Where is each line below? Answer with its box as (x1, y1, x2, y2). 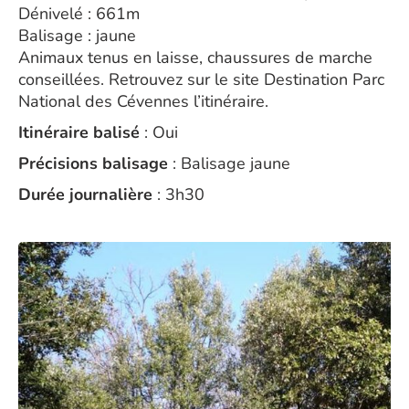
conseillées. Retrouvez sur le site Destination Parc (18, 68, 384, 90)
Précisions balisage (18, 152, 168, 174)
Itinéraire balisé (18, 121, 140, 143)
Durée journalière (18, 184, 152, 205)
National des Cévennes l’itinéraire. (18, 90, 268, 112)
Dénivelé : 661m (18, 3, 140, 25)
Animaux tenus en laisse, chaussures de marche (18, 47, 372, 68)
